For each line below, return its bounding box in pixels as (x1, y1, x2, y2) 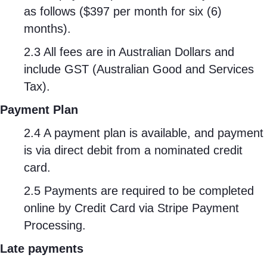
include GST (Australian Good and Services (24, 63, 254, 76)
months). (24, 22, 71, 35)
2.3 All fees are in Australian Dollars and (24, 45, 234, 58)
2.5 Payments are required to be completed (24, 184, 254, 197)
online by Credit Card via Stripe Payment (24, 201, 239, 215)
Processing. (24, 219, 86, 232)
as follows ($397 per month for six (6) (24, 5, 222, 18)
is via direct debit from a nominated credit (24, 144, 243, 157)
